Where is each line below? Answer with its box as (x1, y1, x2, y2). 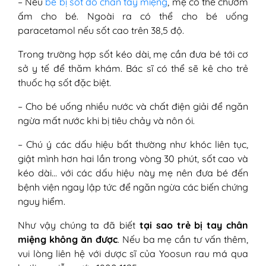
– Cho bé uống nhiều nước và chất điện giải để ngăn (18, 100, 248, 113)
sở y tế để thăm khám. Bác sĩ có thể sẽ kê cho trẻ (18, 62, 248, 75)
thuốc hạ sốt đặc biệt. (18, 77, 111, 89)
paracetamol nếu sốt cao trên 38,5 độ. (18, 24, 184, 37)
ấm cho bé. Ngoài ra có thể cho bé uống (18, 10, 248, 23)
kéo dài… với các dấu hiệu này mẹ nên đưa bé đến (18, 167, 248, 179)
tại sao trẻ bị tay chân (139, 219, 249, 232)
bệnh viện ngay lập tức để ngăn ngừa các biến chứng (18, 181, 248, 194)
